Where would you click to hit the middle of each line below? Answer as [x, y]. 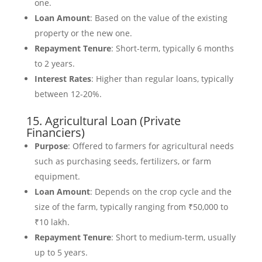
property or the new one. [83, 33]
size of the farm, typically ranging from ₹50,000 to [131, 207]
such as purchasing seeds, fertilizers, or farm [123, 161]
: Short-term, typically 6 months [172, 49]
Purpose [51, 146]
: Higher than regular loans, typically [162, 79]
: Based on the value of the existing [158, 18]
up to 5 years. [61, 253]
